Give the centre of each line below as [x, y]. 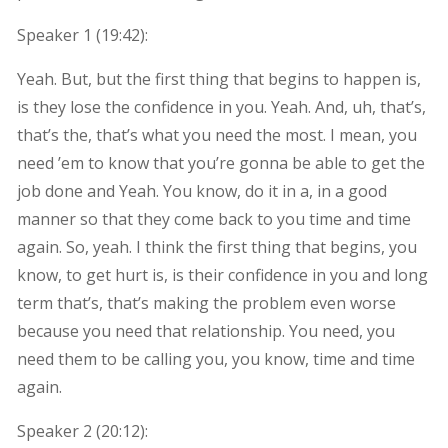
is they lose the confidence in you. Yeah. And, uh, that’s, [221, 106]
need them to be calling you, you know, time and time [215, 358]
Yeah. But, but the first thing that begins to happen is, [218, 78]
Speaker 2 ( [58, 430]
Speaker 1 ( [58, 34]
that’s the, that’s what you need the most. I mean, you [216, 134]
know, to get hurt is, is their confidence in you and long [222, 274]
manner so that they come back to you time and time [213, 218]
